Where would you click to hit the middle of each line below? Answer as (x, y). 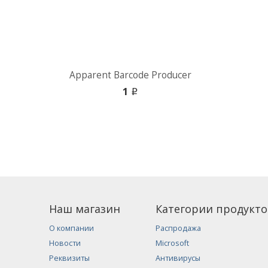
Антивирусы (178, 258)
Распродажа (179, 229)
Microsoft (173, 243)
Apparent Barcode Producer (131, 75)
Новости (65, 243)
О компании (71, 229)
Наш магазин (85, 209)
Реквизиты (69, 258)
